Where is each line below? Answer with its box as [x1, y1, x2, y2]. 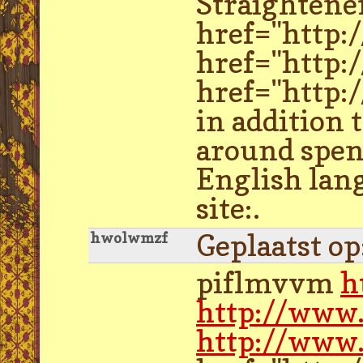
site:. [196, 190, 260, 226]
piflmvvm [196, 264, 340, 301]
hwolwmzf [90, 228, 167, 246]
